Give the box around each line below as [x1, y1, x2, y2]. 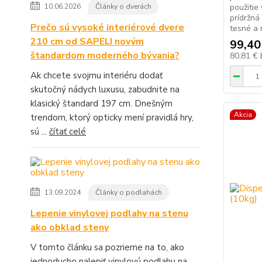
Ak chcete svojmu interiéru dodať [30, 70, 163, 81]
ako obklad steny [30, 221, 109, 234]
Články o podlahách [95, 188, 162, 197]
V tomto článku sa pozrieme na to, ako [30, 242, 184, 253]
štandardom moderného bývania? [30, 49, 180, 62]
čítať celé [49, 126, 86, 137]
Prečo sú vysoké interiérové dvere [30, 21, 184, 34]
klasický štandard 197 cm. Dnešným [30, 98, 173, 109]
